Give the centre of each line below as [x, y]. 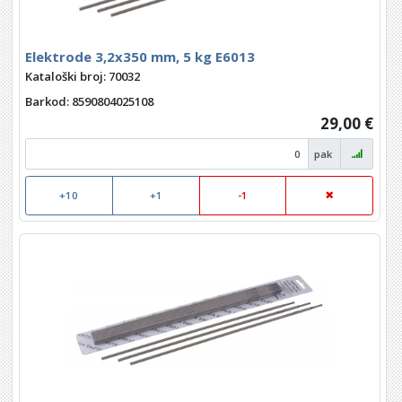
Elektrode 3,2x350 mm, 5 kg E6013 [140, 57]
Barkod [46, 102]
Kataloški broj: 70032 [83, 76]
